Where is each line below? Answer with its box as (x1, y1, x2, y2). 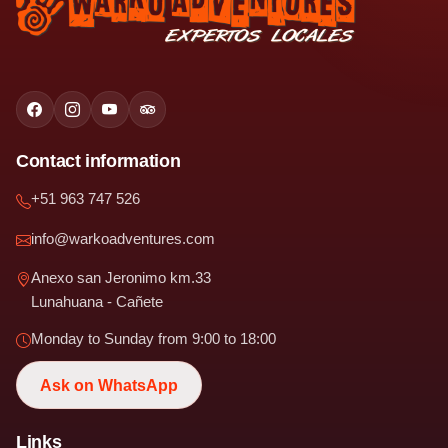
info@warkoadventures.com (31, 229, 215, 247)
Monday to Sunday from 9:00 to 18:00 (31, 329, 276, 347)
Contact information (16, 151, 181, 172)
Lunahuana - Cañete (31, 292, 163, 310)
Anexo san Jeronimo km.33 (31, 268, 211, 286)
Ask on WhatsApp (40, 376, 179, 394)
